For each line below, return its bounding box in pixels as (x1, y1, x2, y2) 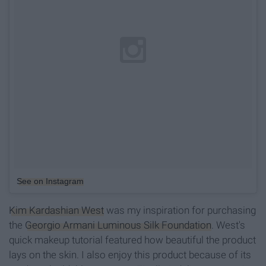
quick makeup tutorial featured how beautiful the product (9, 234, 256, 246)
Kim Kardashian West (9, 204, 104, 217)
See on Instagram (17, 176, 84, 186)
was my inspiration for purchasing (104, 204, 256, 217)
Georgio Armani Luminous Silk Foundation (25, 219, 211, 232)
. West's (211, 219, 245, 232)
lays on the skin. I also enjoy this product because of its (9, 249, 251, 261)
